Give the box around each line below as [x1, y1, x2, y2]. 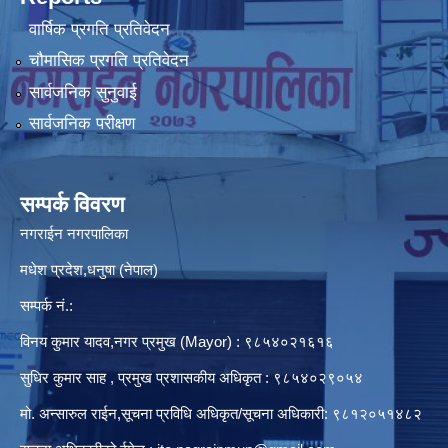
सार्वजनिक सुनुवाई [28, 82, 137, 102]
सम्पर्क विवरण [20, 192, 124, 218]
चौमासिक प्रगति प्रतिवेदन [28, 51, 189, 71]
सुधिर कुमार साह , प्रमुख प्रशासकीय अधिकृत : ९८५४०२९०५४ [20, 369, 363, 387]
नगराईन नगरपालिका [20, 225, 128, 243]
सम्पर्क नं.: [20, 297, 73, 315]
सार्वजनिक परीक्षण [28, 114, 135, 134]
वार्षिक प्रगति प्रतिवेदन [28, 19, 170, 39]
